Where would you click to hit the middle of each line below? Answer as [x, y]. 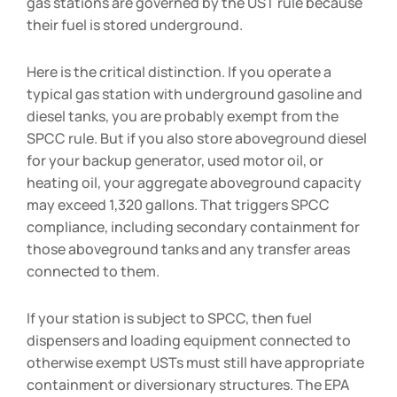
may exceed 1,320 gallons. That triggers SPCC [178, 204]
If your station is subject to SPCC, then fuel [169, 318]
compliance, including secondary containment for [193, 226]
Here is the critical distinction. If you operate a [179, 71]
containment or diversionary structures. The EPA [188, 384]
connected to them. [93, 271]
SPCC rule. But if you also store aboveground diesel [197, 138]
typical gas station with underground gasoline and [195, 93]
